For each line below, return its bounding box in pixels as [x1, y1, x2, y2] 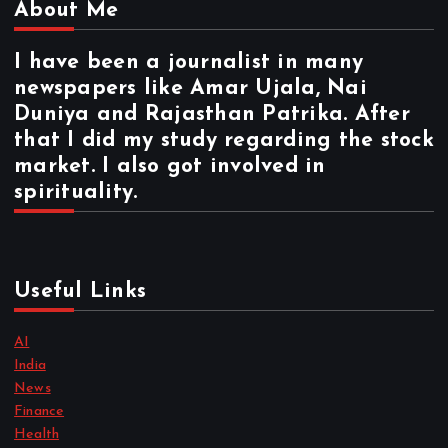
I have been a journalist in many [14, 51, 364, 73]
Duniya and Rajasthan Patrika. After [14, 103, 410, 125]
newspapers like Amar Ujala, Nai [14, 77, 367, 99]
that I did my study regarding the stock [14, 129, 434, 151]
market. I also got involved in [14, 155, 326, 177]
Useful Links [14, 280, 147, 302]
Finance [14, 403, 65, 419]
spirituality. [14, 181, 138, 203]
